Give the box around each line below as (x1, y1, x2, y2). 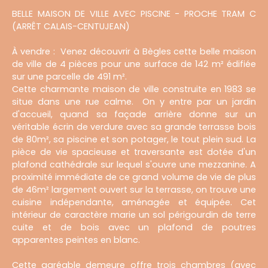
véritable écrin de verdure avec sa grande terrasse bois (12, 120, 256, 133)
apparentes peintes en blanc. (12, 233, 140, 246)
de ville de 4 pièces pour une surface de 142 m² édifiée (12, 57, 256, 70)
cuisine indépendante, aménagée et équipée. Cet (12, 196, 256, 208)
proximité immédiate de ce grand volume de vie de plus (12, 170, 256, 183)
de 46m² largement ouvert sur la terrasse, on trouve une (12, 183, 256, 196)
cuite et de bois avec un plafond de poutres (12, 221, 256, 233)
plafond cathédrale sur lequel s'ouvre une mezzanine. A (12, 158, 256, 170)
